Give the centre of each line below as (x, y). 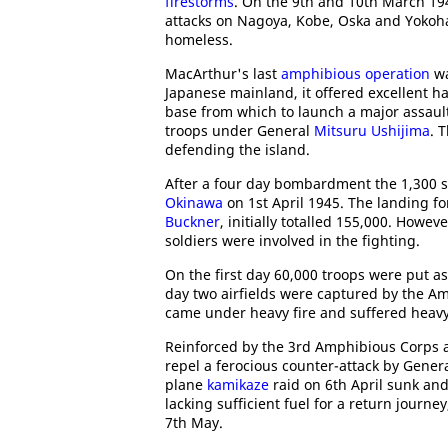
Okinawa (194, 202)
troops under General (239, 130)
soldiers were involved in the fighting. (292, 240)
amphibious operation (355, 73)
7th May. (194, 422)
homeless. (199, 39)
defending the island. (237, 149)
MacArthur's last (223, 73)
